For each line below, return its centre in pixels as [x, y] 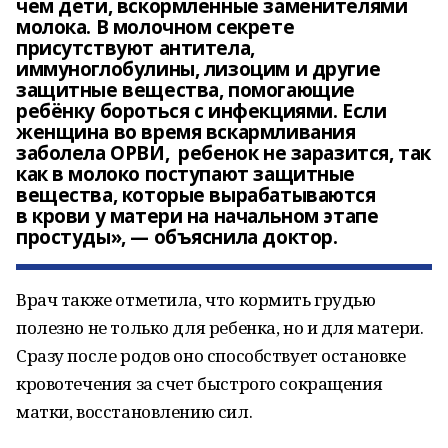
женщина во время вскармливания [186, 132]
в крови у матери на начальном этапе [197, 216]
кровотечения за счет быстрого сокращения [199, 383]
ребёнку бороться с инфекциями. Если [201, 111]
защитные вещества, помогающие [185, 90]
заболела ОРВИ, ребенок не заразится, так [223, 153]
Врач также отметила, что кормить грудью [196, 299]
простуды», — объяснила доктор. [177, 237]
